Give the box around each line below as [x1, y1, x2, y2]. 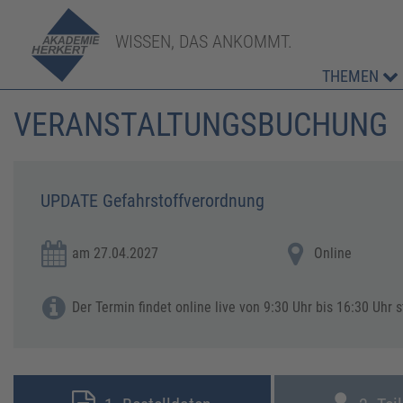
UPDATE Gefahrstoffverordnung [40, 190, 264, 211]
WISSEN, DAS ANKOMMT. [115, 30, 293, 52]
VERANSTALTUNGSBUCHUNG [13, 106, 388, 144]
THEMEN [322, 67, 383, 85]
